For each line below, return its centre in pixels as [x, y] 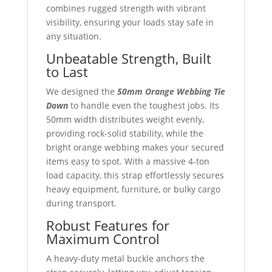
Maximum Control [103, 239]
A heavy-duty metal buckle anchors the [125, 258]
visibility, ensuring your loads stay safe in [130, 22]
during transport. [81, 203]
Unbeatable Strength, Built [128, 58]
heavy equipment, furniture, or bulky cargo [133, 189]
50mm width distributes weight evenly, [125, 119]
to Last [67, 72]
